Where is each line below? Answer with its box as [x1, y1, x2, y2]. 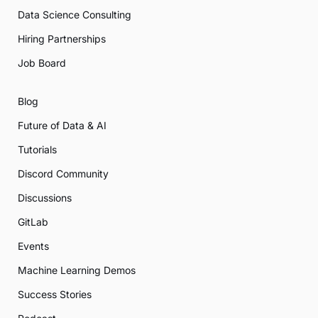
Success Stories [18, 288, 92, 301]
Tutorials [18, 143, 57, 156]
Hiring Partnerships [18, 33, 106, 45]
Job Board [18, 57, 66, 70]
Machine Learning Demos [18, 264, 136, 277]
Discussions [18, 192, 72, 204]
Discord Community [18, 168, 109, 180]
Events [18, 240, 49, 253]
